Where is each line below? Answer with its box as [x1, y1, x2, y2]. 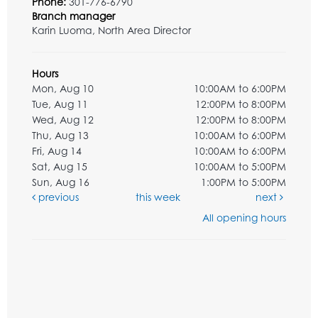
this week [135, 190, 180, 203]
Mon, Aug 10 [32, 82, 94, 94]
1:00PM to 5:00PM [201, 175, 286, 188]
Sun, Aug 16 [32, 175, 89, 188]
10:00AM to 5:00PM [194, 160, 286, 172]
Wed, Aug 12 [32, 113, 94, 126]
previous [35, 190, 79, 203]
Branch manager [32, 9, 115, 22]
